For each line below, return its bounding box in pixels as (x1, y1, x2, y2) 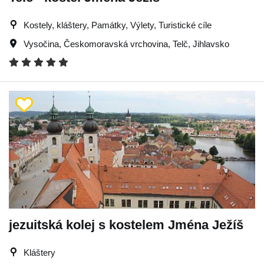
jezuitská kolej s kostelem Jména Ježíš (9, 217, 243, 232)
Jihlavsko (193, 38, 229, 49)
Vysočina (24, 38, 59, 49)
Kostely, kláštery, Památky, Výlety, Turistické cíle (24, 19, 212, 30)
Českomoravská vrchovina (64, 38, 168, 49)
